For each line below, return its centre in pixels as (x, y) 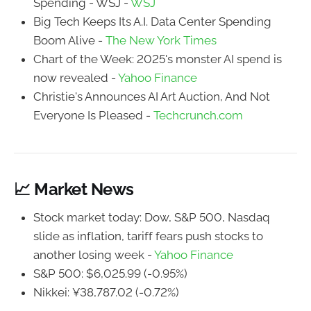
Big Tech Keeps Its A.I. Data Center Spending (152, 21)
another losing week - (94, 255)
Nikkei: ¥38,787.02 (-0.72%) (106, 293)
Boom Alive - (69, 40)
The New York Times (161, 40)
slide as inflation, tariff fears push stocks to (148, 236)
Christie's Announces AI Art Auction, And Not (152, 96)
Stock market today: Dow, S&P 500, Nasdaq (151, 218)
